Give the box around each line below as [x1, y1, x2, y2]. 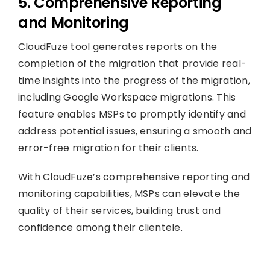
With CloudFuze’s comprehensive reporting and [17, 169, 250, 184]
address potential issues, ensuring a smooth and [17, 124, 252, 138]
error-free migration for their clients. [17, 140, 199, 155]
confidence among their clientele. [17, 220, 183, 234]
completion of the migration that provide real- [17, 56, 247, 71]
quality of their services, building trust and [17, 203, 221, 218]
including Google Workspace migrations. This [17, 90, 236, 104]
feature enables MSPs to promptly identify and [17, 107, 246, 121]
